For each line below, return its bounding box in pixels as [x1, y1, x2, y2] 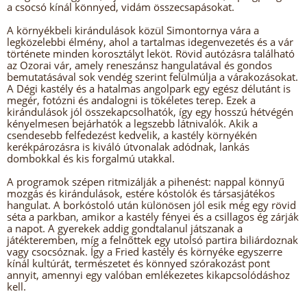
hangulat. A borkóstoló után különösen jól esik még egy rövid [7, 198, 296, 212]
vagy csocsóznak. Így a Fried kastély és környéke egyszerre [7, 245, 282, 258]
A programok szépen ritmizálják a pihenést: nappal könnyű [7, 175, 284, 188]
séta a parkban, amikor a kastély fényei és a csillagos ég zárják [7, 210, 299, 223]
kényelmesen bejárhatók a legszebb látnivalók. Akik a [7, 116, 258, 130]
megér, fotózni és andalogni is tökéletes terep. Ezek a [7, 93, 256, 107]
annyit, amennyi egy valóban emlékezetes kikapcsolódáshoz [7, 268, 290, 282]
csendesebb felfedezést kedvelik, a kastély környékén [7, 128, 257, 142]
